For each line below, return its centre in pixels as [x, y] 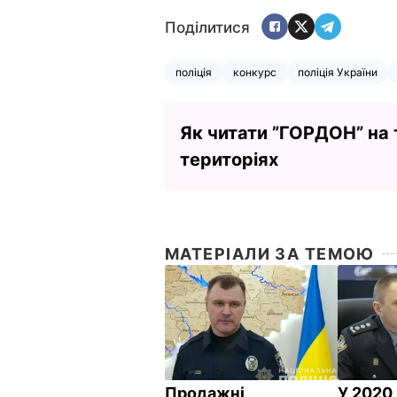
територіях [229, 159]
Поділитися [207, 28]
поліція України [338, 72]
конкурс [255, 72]
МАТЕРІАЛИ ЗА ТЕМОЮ [270, 253]
